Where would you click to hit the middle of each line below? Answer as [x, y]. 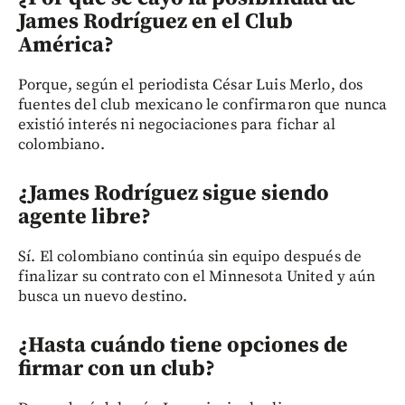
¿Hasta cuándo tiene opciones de [183, 345]
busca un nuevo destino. [103, 296]
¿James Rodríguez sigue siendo [174, 193]
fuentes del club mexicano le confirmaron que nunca [203, 104]
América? [66, 45]
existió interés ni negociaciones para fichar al [177, 124]
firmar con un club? [117, 368]
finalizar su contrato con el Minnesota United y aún [197, 276]
